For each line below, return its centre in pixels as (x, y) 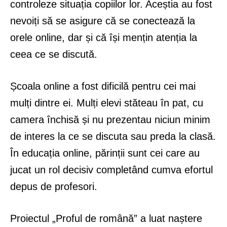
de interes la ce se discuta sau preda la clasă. (113, 137)
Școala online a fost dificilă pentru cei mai (103, 86)
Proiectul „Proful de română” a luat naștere (106, 219)
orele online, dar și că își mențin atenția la (104, 38)
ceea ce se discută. (54, 54)
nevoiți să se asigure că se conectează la (103, 21)
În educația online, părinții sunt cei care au (105, 153)
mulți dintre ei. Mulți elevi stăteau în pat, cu (107, 103)
